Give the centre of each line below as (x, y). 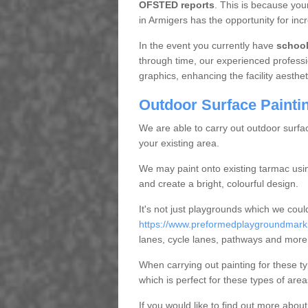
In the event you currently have (207, 45)
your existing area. (179, 143)
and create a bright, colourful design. (218, 184)
